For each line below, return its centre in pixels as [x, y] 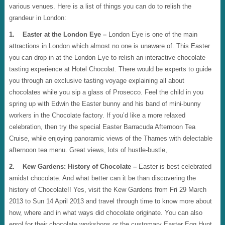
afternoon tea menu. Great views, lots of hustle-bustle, [88, 150]
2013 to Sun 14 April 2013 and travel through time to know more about [110, 201]
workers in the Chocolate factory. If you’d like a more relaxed [97, 115]
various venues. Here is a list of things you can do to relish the [100, 6]
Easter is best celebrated [174, 166]
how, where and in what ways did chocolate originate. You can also [105, 213]
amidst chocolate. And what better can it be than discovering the [102, 178]
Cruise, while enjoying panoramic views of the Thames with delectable [110, 138]
